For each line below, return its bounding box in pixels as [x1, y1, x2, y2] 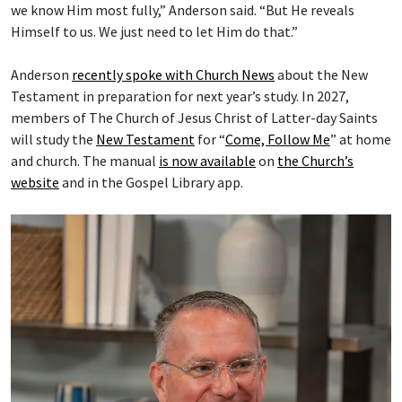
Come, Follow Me [225, 130, 330, 149]
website [11, 173, 59, 192]
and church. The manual [11, 152, 159, 170]
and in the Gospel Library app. [59, 173, 243, 192]
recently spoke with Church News [72, 66, 275, 84]
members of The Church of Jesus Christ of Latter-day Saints [11, 109, 378, 127]
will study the [11, 130, 96, 149]
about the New [275, 66, 368, 84]
